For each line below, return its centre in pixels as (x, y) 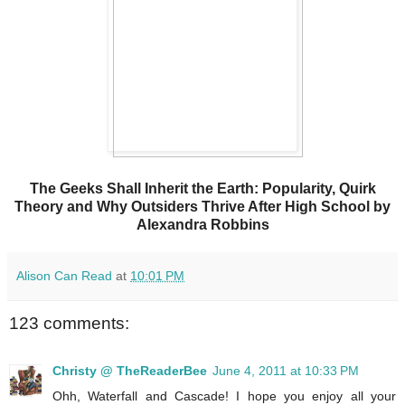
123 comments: (69, 324)
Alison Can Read (64, 276)
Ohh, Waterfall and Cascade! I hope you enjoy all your (224, 396)
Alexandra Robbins (202, 225)
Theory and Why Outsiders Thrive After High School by (202, 207)
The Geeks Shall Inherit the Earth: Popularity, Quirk (202, 189)
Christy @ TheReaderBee (130, 370)
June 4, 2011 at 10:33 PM (286, 370)
